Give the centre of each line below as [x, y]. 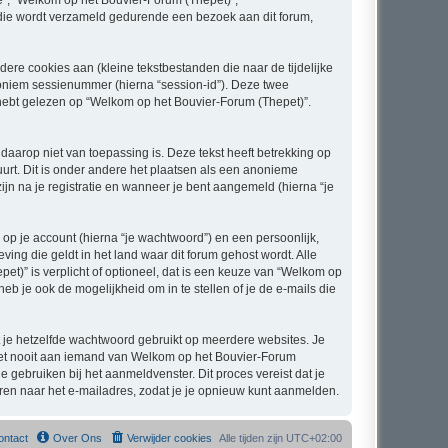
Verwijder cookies [169, 438]
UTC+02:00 [314, 438]
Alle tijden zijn [252, 438]
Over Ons [77, 438]
